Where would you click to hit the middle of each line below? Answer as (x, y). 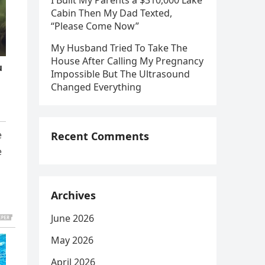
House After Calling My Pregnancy (127, 61)
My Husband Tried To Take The (119, 48)
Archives (73, 195)
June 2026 (72, 218)
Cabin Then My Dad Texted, (112, 13)
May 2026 (72, 240)
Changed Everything (96, 87)
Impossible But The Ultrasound (120, 74)
